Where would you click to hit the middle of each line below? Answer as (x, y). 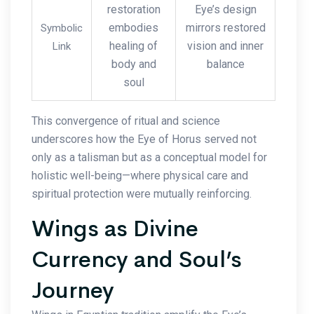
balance (225, 64)
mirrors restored (225, 27)
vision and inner (225, 46)
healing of (134, 46)
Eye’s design (225, 9)
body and (134, 64)
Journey (73, 290)
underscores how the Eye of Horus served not (144, 139)
